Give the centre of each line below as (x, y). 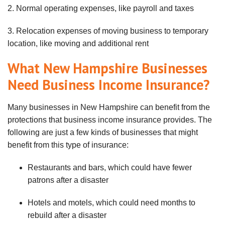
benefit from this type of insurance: (68, 145)
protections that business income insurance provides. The (110, 120)
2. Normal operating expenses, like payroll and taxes (101, 8)
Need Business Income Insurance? (108, 84)
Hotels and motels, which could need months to (111, 202)
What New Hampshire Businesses (107, 68)
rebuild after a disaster (67, 215)
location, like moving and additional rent (78, 43)
